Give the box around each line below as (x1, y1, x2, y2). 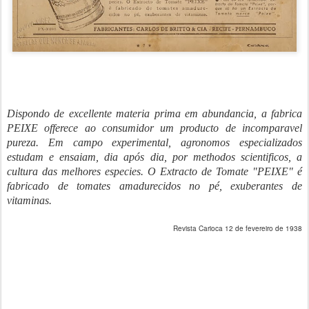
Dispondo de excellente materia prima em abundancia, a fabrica (7, 108, 302, 120)
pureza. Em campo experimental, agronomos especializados (7, 137, 302, 149)
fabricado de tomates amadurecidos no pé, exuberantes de (7, 180, 302, 192)
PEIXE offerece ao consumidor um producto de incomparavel (7, 122, 302, 134)
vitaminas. (7, 195, 52, 207)
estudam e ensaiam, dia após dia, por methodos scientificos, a (7, 151, 302, 163)
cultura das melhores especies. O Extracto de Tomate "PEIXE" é (7, 166, 302, 178)
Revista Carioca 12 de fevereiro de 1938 (173, 223, 302, 234)
